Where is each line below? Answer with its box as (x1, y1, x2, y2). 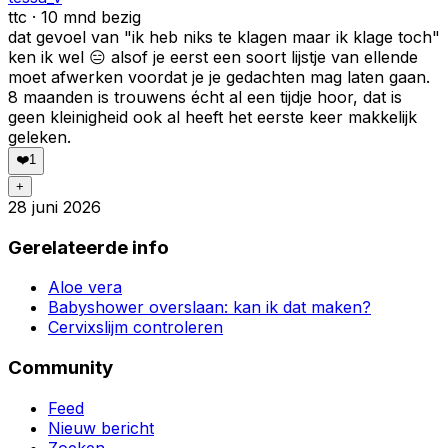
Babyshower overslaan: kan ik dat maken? (48, 297, 371, 318)
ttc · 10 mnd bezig (8, 6, 141, 27)
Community (8, 355, 113, 379)
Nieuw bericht (48, 417, 154, 438)
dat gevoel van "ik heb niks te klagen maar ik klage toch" (8, 26, 440, 47)
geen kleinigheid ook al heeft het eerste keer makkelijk (8, 106, 417, 127)
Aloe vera (48, 277, 122, 298)
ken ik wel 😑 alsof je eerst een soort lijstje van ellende (8, 46, 418, 67)
